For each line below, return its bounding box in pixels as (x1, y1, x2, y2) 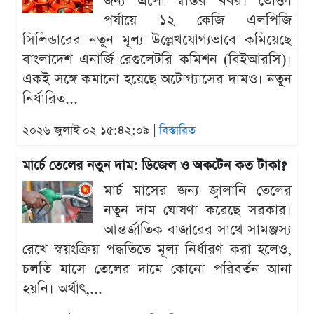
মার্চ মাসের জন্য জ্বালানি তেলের (104, 181, 292, 201)
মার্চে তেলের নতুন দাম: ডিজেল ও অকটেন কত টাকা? (22, 156, 287, 176)
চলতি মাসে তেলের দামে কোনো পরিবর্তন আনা (22, 259, 292, 280)
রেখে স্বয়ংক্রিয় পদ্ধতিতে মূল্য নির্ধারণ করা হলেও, (22, 240, 292, 260)
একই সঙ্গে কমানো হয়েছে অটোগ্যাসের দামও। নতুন (22, 69, 292, 90)
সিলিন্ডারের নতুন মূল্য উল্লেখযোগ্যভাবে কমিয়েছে (22, 30, 292, 50)
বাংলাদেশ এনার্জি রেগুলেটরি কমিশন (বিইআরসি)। (22, 50, 292, 70)
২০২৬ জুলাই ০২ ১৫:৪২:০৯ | (22, 123, 159, 139)
